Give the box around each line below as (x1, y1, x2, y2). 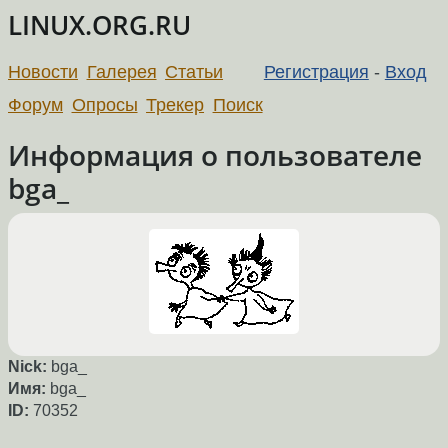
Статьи (165, 61, 224, 82)
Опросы (71, 94, 138, 115)
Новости (8, 61, 78, 82)
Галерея (86, 61, 157, 82)
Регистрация (263, 61, 369, 82)
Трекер (146, 94, 205, 115)
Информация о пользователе (8, 135, 422, 174)
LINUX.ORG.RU (8, 8, 191, 43)
